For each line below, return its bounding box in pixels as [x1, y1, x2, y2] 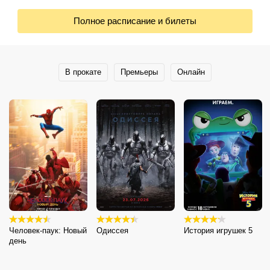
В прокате [65, 67, 101, 77]
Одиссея [96, 226, 128, 236]
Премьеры [121, 67, 158, 77]
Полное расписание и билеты [74, 16, 196, 27]
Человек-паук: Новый [9, 226, 87, 236]
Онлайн [177, 67, 205, 77]
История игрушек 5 [184, 226, 253, 236]
